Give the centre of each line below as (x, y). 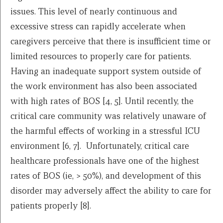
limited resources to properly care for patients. (101, 56)
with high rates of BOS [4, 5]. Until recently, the (102, 101)
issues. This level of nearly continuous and (94, 11)
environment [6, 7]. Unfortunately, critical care (100, 146)
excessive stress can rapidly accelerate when (98, 26)
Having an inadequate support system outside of (106, 71)
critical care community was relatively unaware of (108, 116)
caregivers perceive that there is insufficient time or (111, 41)
